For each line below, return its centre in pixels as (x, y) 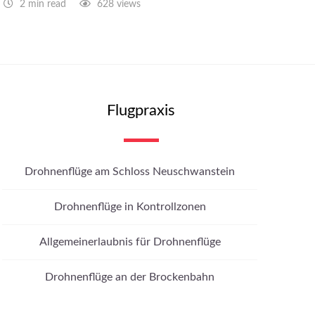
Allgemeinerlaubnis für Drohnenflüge (130, 242)
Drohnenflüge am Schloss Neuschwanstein (130, 172)
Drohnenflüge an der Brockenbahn (130, 277)
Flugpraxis (141, 111)
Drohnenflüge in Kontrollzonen (130, 207)
